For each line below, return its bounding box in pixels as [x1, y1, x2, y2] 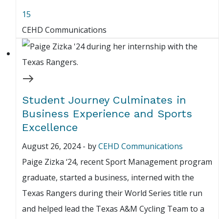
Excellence [22, 121, 78, 134]
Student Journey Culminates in [22, 94, 186, 107]
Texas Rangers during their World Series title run [22, 188, 202, 199]
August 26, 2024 [22, 141, 81, 152]
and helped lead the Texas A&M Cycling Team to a [22, 203, 204, 215]
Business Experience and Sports [22, 108, 192, 120]
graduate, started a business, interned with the [22, 172, 194, 183]
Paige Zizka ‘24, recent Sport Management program [22, 156, 212, 168]
